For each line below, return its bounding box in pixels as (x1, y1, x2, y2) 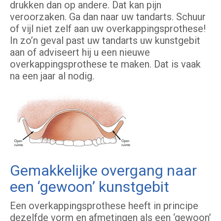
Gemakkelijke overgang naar (10, 162, 197, 180)
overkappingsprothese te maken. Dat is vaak (10, 58, 201, 71)
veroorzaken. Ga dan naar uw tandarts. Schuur (10, 11, 206, 23)
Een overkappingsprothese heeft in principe (10, 200, 198, 212)
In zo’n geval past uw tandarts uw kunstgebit (10, 35, 200, 47)
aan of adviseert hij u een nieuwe (10, 46, 150, 59)
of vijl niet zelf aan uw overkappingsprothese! (10, 23, 206, 35)
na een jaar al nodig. (10, 70, 94, 82)
